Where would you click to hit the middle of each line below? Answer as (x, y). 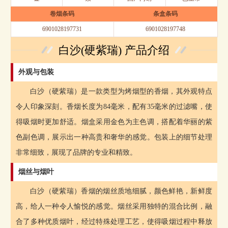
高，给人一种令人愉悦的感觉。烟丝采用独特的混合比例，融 (114, 206)
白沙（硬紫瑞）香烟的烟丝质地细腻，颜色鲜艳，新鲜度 (121, 191)
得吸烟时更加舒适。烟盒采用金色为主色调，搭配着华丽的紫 (114, 122)
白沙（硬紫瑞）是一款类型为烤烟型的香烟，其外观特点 (121, 91)
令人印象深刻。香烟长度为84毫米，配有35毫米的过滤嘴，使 (114, 106)
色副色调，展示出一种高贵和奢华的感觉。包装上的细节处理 (114, 137)
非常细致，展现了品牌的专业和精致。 (76, 152)
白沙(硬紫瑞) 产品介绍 (114, 50)
